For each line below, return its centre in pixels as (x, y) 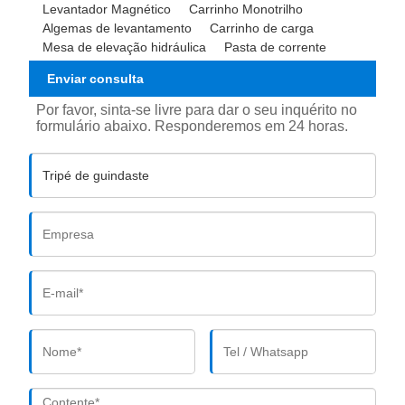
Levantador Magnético (107, 9)
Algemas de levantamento (118, 28)
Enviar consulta (96, 79)
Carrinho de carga (262, 28)
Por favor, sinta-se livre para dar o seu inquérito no (197, 109)
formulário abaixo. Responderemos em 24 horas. (193, 126)
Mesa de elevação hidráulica (125, 47)
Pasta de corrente (276, 47)
